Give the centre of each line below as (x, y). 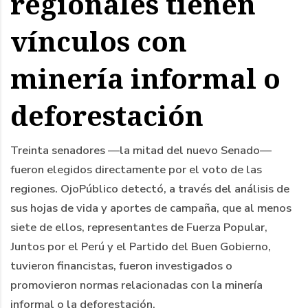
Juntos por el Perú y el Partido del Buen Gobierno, (141, 247)
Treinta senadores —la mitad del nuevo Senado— (141, 151)
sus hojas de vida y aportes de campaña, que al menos (151, 208)
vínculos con (99, 42)
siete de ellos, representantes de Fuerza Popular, (139, 228)
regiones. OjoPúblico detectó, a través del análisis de (150, 189)
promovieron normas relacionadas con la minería (136, 285)
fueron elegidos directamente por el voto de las (136, 170)
